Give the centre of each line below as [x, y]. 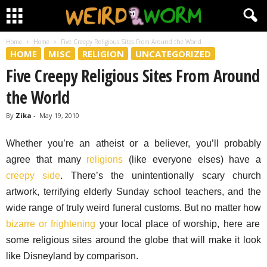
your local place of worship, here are [178, 224]
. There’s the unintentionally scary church [161, 176]
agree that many [46, 159]
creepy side [33, 176]
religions [105, 159]
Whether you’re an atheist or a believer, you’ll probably [133, 143]
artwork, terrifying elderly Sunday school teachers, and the [133, 192]
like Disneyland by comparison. [72, 256]
